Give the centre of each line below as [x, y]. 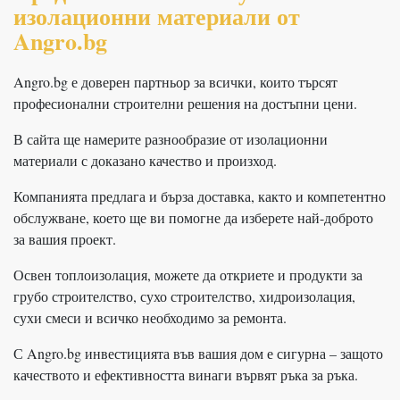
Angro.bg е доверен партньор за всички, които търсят [175, 81]
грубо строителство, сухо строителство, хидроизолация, [184, 296]
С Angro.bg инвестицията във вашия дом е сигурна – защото [198, 353]
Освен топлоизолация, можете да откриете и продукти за [188, 274]
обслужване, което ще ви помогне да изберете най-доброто [193, 217]
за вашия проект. [65, 238]
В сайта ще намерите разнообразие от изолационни [171, 138]
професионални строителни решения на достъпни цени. [185, 103]
